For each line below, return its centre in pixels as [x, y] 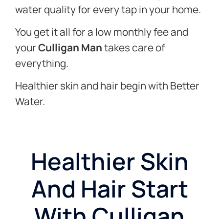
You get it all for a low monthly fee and [102, 32]
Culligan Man [70, 47]
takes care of [134, 47]
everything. [42, 63]
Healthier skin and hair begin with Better [108, 86]
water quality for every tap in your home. [108, 9]
